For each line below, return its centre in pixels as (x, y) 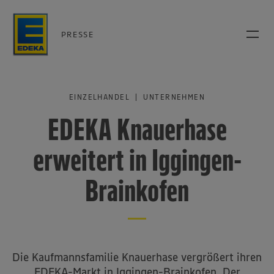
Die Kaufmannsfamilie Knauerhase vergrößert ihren (137, 257)
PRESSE (77, 34)
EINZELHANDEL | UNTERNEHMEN (137, 97)
